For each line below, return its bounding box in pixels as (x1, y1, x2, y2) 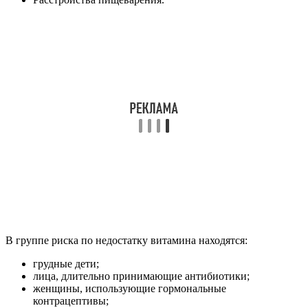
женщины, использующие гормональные (33, 283, 226, 295)
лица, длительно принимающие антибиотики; (33, 270, 250, 283)
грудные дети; (33, 258, 99, 270)
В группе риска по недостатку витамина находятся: (5, 234, 247, 247)
